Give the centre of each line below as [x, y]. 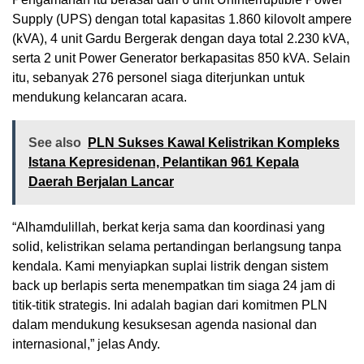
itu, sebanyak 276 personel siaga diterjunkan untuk [158, 77]
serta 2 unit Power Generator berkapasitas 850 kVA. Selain [181, 58]
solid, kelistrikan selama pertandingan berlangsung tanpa [177, 246]
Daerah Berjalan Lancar [101, 181]
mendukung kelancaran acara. [100, 97]
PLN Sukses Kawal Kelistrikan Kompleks [214, 142]
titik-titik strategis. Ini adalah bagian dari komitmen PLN [170, 305]
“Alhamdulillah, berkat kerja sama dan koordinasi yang [169, 227]
